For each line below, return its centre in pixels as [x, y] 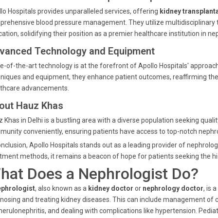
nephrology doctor [173, 188]
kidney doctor [111, 188]
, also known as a [62, 188]
